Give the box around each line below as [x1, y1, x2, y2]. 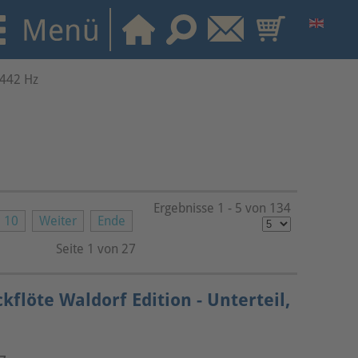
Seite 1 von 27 [56, 241, 136, 257]
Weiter [39, 213, 77, 229]
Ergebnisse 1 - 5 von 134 [153, 200, 291, 216]
